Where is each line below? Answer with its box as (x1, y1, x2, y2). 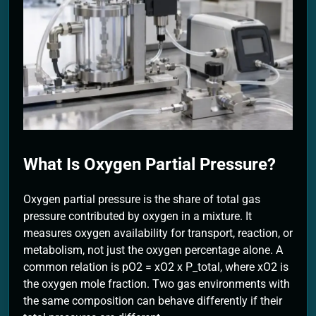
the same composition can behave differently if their (23, 293, 282, 308)
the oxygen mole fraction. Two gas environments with (23, 276, 290, 291)
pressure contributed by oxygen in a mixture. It (23, 209, 252, 223)
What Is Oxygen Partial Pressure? (23, 154, 276, 174)
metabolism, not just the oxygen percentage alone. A (23, 243, 283, 257)
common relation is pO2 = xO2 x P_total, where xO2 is (23, 260, 288, 274)
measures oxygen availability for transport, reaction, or (23, 226, 293, 240)
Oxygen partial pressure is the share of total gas (23, 192, 260, 206)
